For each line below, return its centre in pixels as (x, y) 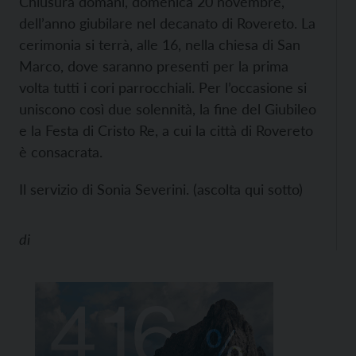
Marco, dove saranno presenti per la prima (154, 66)
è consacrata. (61, 152)
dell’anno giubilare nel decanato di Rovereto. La (167, 23)
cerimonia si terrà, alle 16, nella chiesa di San (160, 44)
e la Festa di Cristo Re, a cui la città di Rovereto (166, 130)
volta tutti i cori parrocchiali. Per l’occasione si (163, 87)
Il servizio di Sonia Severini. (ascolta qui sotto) (161, 189)
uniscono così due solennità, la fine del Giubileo (168, 109)
